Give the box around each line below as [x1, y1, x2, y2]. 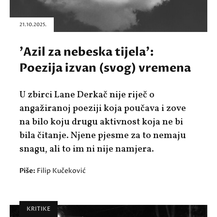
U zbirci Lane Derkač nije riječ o [19, 89, 155, 102]
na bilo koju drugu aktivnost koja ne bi [19, 116, 183, 129]
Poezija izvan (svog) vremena [19, 60, 191, 77]
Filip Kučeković [37, 166, 86, 176]
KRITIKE [27, 205, 50, 214]
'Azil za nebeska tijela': [19, 44, 154, 61]
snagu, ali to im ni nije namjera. [19, 143, 154, 156]
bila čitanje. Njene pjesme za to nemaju [19, 129, 186, 142]
